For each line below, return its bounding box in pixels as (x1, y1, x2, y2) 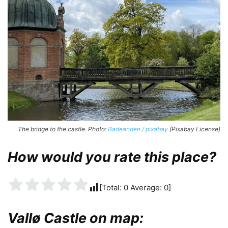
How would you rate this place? (8, 149, 216, 166)
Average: (128, 183, 164, 193)
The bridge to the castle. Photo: (18, 125, 108, 133)
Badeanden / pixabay (108, 125, 168, 133)
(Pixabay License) (168, 125, 220, 133)
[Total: (99, 183, 124, 193)
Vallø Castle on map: (8, 210, 144, 227)
